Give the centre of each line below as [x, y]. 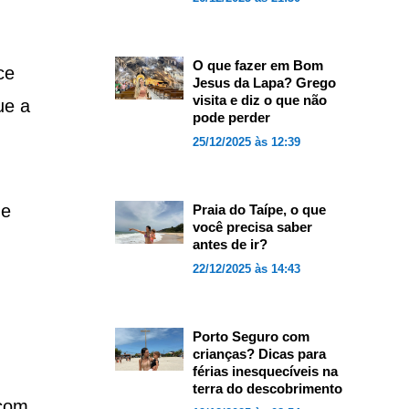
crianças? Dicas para [259, 354]
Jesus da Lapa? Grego [264, 83]
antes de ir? [230, 244]
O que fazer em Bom [257, 65]
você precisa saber [252, 227]
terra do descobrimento [267, 388]
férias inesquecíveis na [265, 371]
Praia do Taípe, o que [259, 210]
